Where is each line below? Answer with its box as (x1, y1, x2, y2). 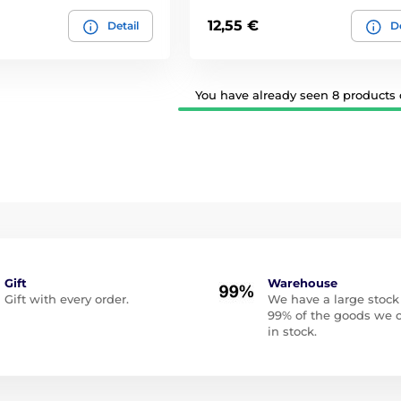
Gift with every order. (4, 291, 129, 306)
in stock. (268, 323, 317, 338)
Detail (107, 18, 139, 32)
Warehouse (268, 275, 337, 290)
